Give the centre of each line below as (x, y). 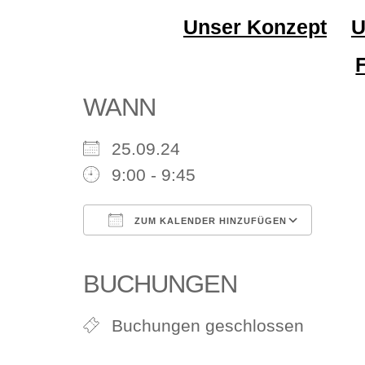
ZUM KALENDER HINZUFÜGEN (209, 221)
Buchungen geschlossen (208, 325)
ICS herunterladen (182, 255)
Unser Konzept (255, 27)
